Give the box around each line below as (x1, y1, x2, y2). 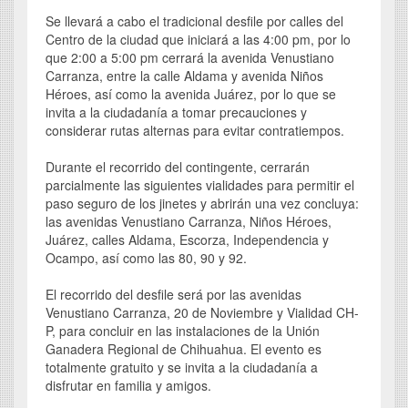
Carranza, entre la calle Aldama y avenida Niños (46, 66, 323, 86)
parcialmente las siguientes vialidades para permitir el (46, 176, 354, 195)
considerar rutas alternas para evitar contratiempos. (46, 121, 344, 140)
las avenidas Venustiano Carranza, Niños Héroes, (46, 212, 331, 231)
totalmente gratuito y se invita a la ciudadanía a (46, 358, 318, 377)
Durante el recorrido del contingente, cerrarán (46, 158, 310, 177)
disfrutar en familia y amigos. (46, 376, 211, 395)
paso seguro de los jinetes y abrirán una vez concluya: (46, 194, 359, 213)
